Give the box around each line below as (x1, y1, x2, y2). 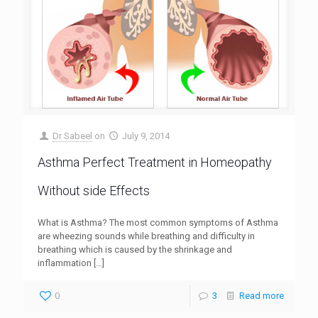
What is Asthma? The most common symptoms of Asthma (38, 216, 278, 228)
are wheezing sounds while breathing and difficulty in (38, 230, 255, 241)
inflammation (38, 257, 92, 268)
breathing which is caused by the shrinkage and (38, 243, 232, 255)
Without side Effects (38, 182, 150, 198)
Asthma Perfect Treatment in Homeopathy (38, 154, 272, 170)
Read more (239, 290, 284, 301)
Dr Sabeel (53, 130, 93, 141)
